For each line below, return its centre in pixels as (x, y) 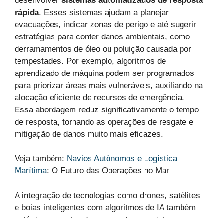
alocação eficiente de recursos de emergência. (100, 97)
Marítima (31, 171)
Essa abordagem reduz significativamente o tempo (107, 109)
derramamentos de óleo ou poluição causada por (103, 49)
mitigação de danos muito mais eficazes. (89, 134)
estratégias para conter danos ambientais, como (102, 36)
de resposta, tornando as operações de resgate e (104, 122)
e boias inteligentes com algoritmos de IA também (105, 207)
